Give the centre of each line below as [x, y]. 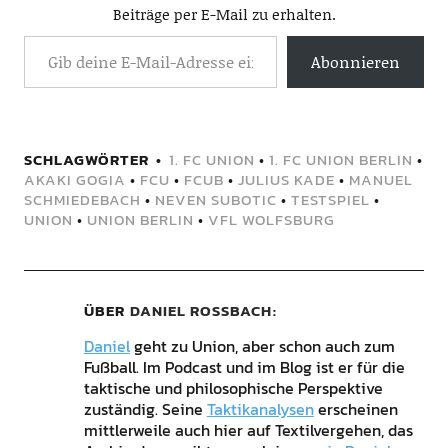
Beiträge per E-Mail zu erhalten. [224, 13]
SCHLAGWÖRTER [86, 159]
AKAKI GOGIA [74, 179]
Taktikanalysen [260, 408]
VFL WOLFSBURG [271, 219]
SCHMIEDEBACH [82, 199]
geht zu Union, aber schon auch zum [262, 345]
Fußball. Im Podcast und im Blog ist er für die [244, 366]
